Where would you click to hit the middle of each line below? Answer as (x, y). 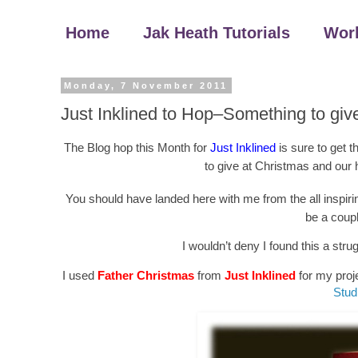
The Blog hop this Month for (137, 148)
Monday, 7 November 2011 (146, 86)
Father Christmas (146, 275)
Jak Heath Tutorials (217, 33)
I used (80, 275)
